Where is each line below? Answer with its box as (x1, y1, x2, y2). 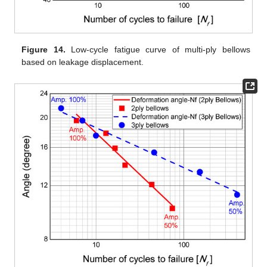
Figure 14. (21, 45, 66, 55)
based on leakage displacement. (21, 57, 144, 67)
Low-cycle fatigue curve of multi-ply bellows (65, 45, 250, 55)
